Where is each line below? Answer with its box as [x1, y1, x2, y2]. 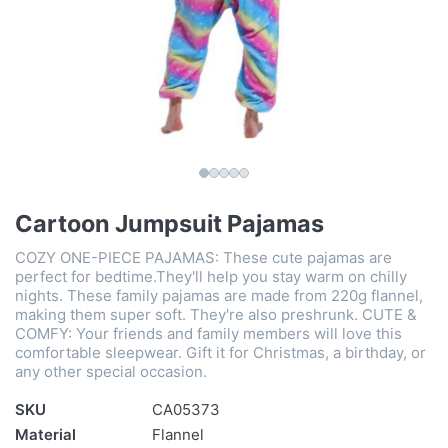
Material [15, 425, 76, 445]
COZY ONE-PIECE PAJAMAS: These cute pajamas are [15, 248, 392, 268]
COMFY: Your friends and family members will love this [15, 324, 402, 344]
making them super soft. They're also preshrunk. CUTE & [15, 305, 417, 325]
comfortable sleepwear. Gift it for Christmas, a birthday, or [15, 343, 426, 363]
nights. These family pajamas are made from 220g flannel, [15, 286, 423, 306]
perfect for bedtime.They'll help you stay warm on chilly [15, 267, 407, 287]
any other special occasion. [15, 362, 207, 382]
